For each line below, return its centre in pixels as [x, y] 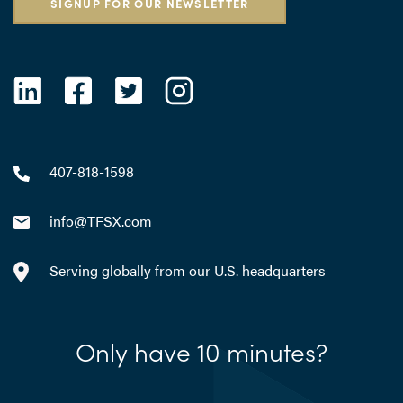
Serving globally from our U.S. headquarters [188, 270]
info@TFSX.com [101, 220]
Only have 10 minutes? [201, 350]
